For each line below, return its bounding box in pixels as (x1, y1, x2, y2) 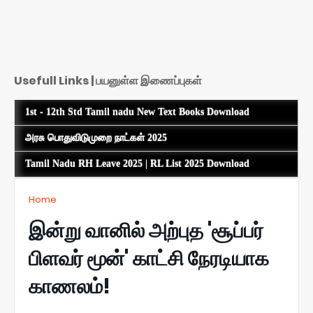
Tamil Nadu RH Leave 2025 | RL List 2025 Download (25, 158, 249, 169)
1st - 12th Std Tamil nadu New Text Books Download (25, 106, 249, 117)
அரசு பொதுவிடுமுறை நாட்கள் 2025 (25, 132, 167, 143)
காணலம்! (29, 272, 110, 300)
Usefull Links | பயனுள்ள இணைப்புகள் (14, 73, 202, 89)
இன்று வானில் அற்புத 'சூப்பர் (29, 216, 263, 245)
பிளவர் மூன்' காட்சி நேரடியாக (29, 244, 269, 272)
